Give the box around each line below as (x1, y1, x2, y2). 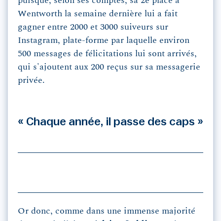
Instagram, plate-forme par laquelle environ (18, 36, 189, 45)
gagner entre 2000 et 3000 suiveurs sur (18, 23, 168, 32)
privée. (18, 76, 45, 85)
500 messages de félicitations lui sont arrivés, (18, 49, 197, 59)
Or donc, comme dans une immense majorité (18, 207, 195, 216)
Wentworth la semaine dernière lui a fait (18, 9, 178, 19)
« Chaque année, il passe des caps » (18, 116, 203, 128)
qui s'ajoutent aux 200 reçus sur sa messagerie (18, 63, 200, 72)
